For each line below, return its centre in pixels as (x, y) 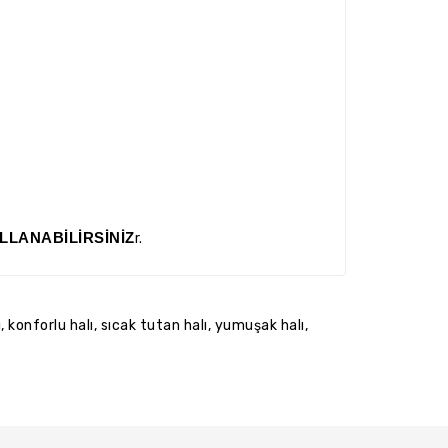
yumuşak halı (259, 325)
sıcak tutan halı (154, 325)
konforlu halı (51, 325)
